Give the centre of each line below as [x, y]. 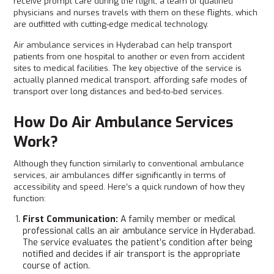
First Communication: [72, 219]
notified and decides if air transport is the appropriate [132, 254]
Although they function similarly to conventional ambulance [129, 164]
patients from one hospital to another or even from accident [129, 57]
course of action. [57, 266]
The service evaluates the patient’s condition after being [138, 243]
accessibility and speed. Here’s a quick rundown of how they [129, 187]
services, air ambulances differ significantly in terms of [120, 175]
